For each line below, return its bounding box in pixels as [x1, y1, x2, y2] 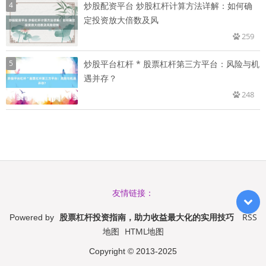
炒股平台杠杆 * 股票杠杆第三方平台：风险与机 [84, 58, 259, 70]
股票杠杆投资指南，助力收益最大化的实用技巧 [59, 211, 234, 223]
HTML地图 [124, 226, 164, 237]
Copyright [89, 246, 128, 256]
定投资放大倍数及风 [84, 14, 159, 26]
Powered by [9, 213, 56, 223]
